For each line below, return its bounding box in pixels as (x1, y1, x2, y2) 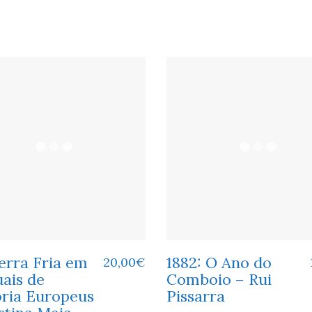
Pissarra (166, 286, 225, 306)
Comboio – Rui (166, 269, 272, 289)
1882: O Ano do (166, 252, 272, 272)
